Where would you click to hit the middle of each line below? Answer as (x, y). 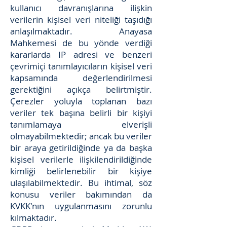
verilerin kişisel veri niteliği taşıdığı (81, 20)
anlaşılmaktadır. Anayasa (81, 31)
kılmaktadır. (33, 218)
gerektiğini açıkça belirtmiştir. (81, 89)
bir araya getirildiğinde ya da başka (81, 148)
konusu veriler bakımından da (81, 194)
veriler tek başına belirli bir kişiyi (81, 113)
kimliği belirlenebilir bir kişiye (81, 171)
